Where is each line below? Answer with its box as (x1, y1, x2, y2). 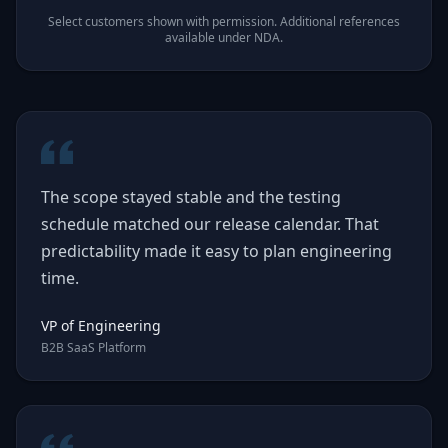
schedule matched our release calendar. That (41, 213, 379, 235)
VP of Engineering (41, 316, 161, 335)
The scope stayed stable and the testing (41, 186, 341, 208)
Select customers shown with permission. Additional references (48, 13, 400, 30)
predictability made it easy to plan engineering (41, 240, 392, 262)
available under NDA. (165, 29, 283, 46)
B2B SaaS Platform (41, 339, 146, 356)
